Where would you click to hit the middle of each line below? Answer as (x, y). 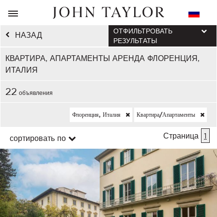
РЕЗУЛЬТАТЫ (135, 41)
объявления (35, 93)
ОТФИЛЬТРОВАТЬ (143, 31)
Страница (182, 136)
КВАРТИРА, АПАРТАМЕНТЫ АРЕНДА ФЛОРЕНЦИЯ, (102, 58)
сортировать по (38, 138)
